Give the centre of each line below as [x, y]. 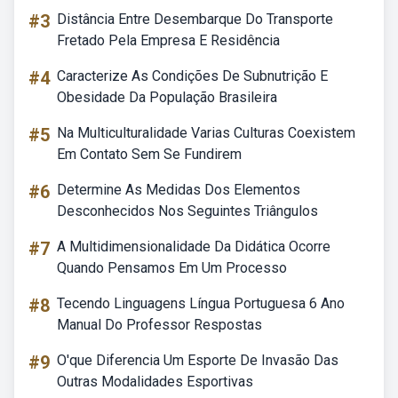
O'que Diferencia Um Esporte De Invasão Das [198, 360]
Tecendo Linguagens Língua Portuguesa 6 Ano [201, 303]
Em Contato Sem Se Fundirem [149, 154]
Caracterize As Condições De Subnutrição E [192, 76]
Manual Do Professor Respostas [159, 325]
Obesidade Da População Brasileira [167, 97]
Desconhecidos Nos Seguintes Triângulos [187, 211]
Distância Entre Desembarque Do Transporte [195, 19]
